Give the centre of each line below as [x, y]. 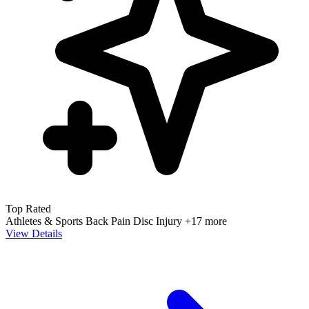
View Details [34, 233]
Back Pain [109, 221]
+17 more [206, 221]
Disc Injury [159, 221]
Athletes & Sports [46, 221]
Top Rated [28, 208]
